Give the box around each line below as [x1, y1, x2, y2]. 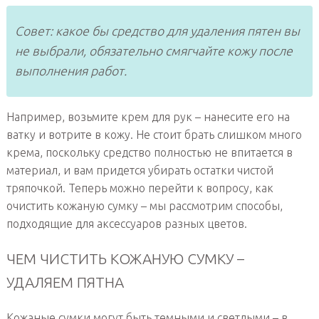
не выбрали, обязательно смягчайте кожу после [14, 44, 293, 58]
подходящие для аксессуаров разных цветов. [6, 216, 247, 230]
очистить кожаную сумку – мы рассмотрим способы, [6, 199, 283, 212]
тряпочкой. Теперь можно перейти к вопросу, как [6, 181, 273, 194]
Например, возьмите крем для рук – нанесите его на [6, 110, 290, 123]
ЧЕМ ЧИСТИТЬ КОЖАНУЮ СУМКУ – [6, 251, 244, 268]
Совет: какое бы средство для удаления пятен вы [14, 24, 300, 38]
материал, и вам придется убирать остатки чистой [6, 163, 273, 177]
